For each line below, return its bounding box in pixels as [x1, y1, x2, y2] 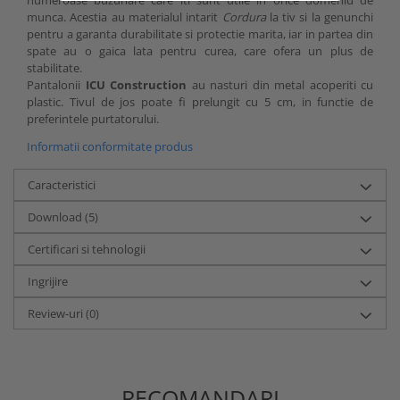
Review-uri [28, 304, 86, 321]
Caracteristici [28, 176, 96, 193]
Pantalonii [27, 76, 80, 93]
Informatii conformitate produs [27, 137, 193, 154]
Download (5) [28, 208, 98, 225]
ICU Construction [80, 76, 192, 93]
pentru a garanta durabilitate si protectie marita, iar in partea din [27, 25, 373, 42]
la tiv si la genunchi [269, 8, 374, 25]
